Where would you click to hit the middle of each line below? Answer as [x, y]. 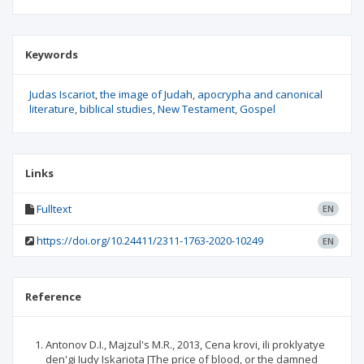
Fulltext [54, 209]
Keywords [52, 54]
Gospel [258, 109]
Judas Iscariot [62, 94]
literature [52, 109]
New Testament [196, 109]
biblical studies [116, 109]
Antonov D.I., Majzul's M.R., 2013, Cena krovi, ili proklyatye [185, 344]
